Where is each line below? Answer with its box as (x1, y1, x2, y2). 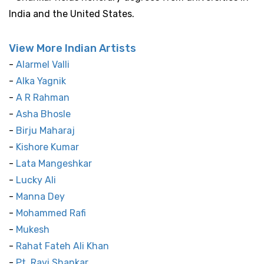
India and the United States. (9, 8, 134, 19)
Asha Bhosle (16, 108, 71, 120)
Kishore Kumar (16, 141, 79, 153)
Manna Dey (16, 190, 65, 202)
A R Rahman (16, 91, 70, 103)
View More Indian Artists (9, 41, 136, 55)
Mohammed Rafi (16, 207, 86, 219)
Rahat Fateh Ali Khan (16, 240, 109, 252)
